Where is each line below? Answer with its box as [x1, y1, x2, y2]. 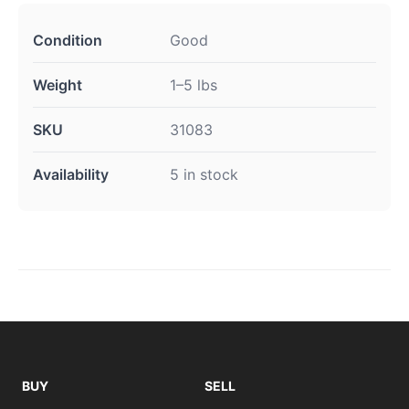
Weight [33, 76, 82, 95]
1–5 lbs [170, 76, 217, 95]
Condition [33, 31, 102, 50]
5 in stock [170, 165, 238, 184]
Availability [33, 165, 109, 184]
